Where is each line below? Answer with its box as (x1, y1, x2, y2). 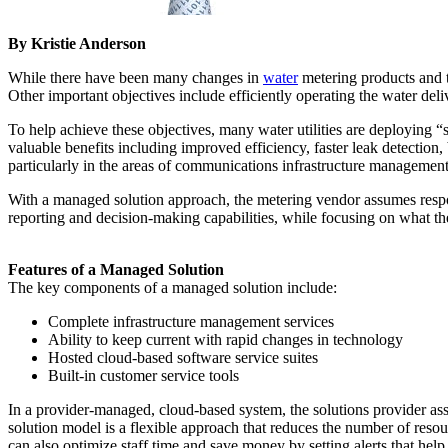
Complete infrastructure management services (48, 312, 334, 330)
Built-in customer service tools (48, 366, 239, 384)
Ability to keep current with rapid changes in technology (48, 330, 403, 348)
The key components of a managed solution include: (8, 278, 337, 296)
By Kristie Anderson (8, 34, 146, 52)
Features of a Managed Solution (8, 260, 224, 278)
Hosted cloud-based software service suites (48, 348, 318, 366)
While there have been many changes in (8, 68, 263, 86)
